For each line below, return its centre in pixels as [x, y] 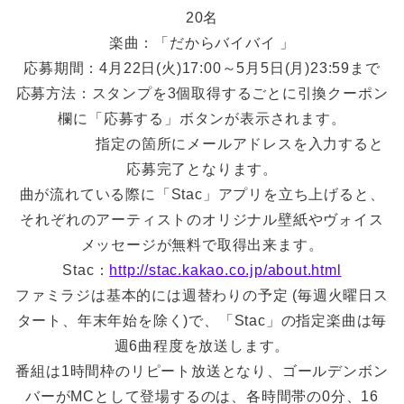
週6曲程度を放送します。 [202, 345]
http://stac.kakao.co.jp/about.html [225, 270]
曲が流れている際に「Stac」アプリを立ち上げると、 [202, 194]
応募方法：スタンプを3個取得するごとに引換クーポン [202, 93]
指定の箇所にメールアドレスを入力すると [202, 143]
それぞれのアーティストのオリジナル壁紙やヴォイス [202, 219]
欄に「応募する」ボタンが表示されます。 [202, 118]
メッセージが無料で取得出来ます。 [202, 244]
